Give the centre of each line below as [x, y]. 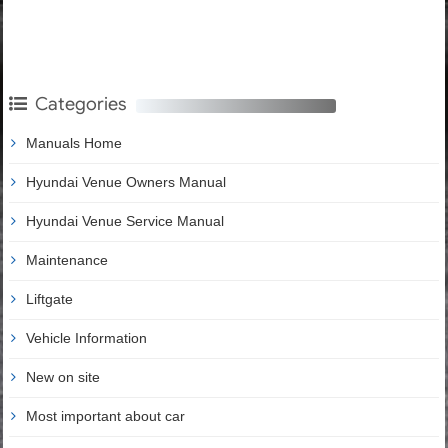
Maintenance [67, 259]
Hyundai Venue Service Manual [125, 220]
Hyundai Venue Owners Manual [126, 181]
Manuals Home [74, 142]
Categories [80, 103]
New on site [63, 376]
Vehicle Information [86, 337]
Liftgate [49, 298]
